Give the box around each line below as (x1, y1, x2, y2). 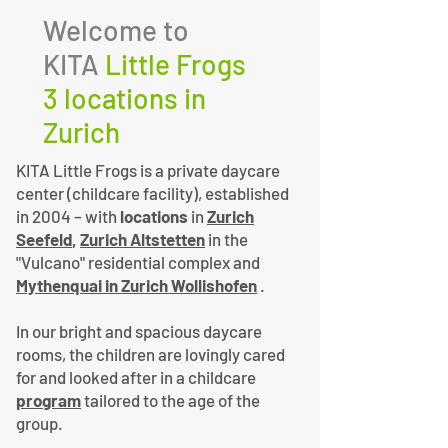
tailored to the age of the (81, 389, 260, 410)
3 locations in (43, 80, 206, 115)
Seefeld (16, 228, 72, 249)
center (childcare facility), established (16, 182, 289, 203)
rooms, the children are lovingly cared (16, 343, 285, 364)
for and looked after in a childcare (16, 366, 256, 387)
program (16, 389, 81, 410)
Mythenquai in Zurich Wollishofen (16, 274, 257, 295)
